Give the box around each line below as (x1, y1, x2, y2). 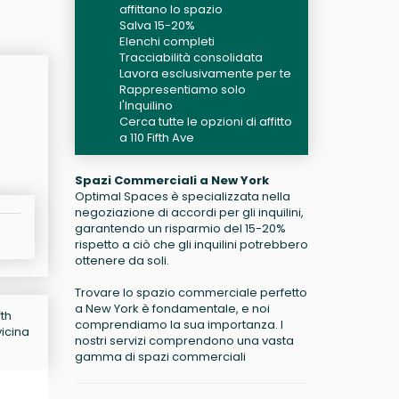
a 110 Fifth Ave (118, 129, 194, 146)
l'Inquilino (118, 97, 173, 114)
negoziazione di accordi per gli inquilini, (74, 204, 304, 221)
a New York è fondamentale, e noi (74, 300, 270, 317)
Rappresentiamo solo (118, 81, 246, 98)
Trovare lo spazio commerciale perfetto (74, 284, 307, 301)
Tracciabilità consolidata (118, 49, 263, 66)
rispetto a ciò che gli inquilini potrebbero (74, 236, 308, 253)
